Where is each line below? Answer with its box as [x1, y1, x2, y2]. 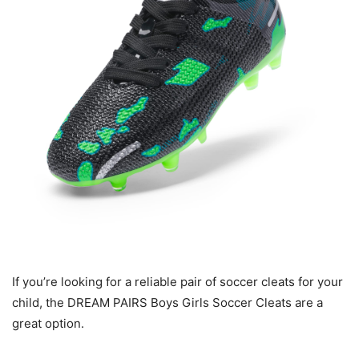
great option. [12, 316, 84, 332]
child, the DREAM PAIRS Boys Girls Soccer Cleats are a [12, 295, 323, 311]
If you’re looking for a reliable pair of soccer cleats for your [12, 274, 343, 290]
